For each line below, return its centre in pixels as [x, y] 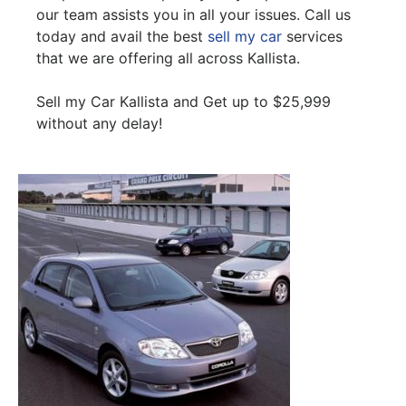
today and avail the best [122, 37]
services [312, 37]
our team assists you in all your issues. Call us [193, 15]
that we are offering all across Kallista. [168, 58]
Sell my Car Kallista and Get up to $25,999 [184, 102]
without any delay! [99, 124]
